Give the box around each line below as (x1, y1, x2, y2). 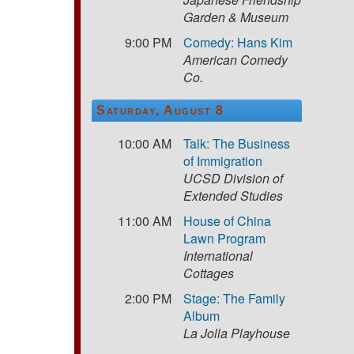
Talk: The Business (183, 134, 291, 153)
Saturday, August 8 (96, 103, 224, 117)
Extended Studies (183, 186, 284, 205)
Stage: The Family (183, 288, 286, 307)
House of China (183, 211, 272, 230)
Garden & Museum (183, 7, 289, 26)
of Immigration (183, 151, 263, 170)
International (183, 246, 254, 265)
